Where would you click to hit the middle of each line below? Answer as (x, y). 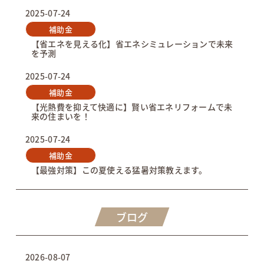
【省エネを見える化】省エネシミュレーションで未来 (132, 44)
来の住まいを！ (60, 116)
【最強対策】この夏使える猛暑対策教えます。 (119, 170)
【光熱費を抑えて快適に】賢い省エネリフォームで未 (132, 107)
